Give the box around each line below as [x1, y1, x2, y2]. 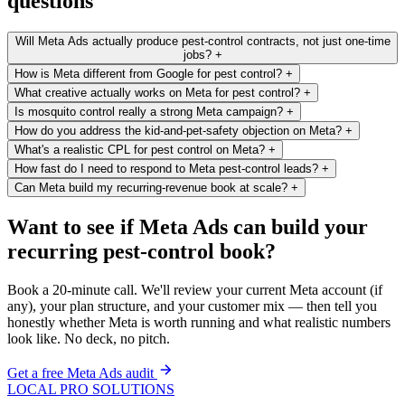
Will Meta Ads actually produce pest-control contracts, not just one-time [14, 33, 391, 48]
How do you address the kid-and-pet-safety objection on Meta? [14, 123, 342, 137]
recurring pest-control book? [7, 239, 276, 263]
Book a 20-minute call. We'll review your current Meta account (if [7, 281, 382, 297]
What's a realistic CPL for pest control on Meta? [14, 142, 265, 156]
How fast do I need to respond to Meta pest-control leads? [14, 161, 318, 175]
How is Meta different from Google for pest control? [14, 66, 282, 80]
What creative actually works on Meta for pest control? [14, 85, 300, 99]
